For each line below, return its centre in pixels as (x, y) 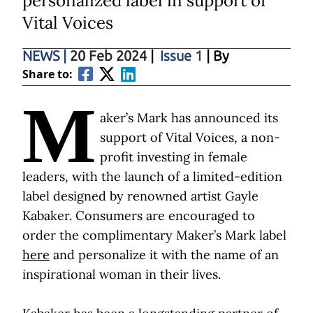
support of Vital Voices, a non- (190, 138)
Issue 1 (181, 56)
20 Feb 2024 (107, 56)
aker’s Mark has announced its (189, 118)
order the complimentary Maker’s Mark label (154, 235)
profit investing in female (174, 157)
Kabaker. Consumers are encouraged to (139, 216)
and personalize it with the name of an (164, 255)
